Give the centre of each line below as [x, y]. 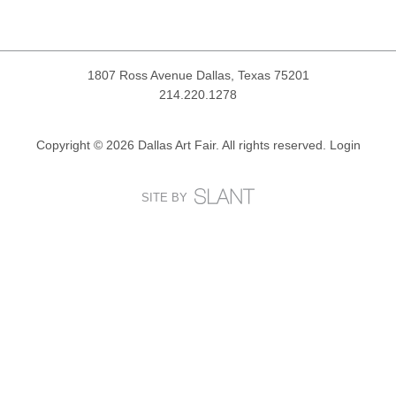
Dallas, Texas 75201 [252, 75]
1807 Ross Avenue [141, 75]
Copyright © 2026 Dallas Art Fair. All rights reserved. [183, 145]
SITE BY [164, 198]
